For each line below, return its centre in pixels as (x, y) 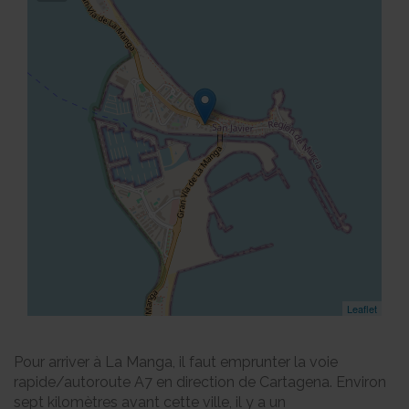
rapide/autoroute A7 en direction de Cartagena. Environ (200, 382)
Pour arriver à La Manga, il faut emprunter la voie (176, 362)
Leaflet (362, 309)
